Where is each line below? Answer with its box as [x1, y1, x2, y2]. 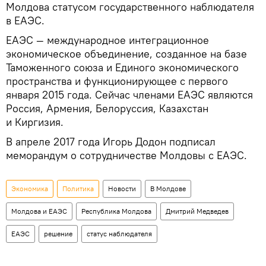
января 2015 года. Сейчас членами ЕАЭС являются [6, 87, 253, 102]
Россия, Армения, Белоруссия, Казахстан [6, 101, 208, 115]
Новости [108, 183, 136, 193]
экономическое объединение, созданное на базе [6, 46, 247, 61]
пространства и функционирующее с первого [6, 74, 228, 88]
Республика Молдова [81, 206, 151, 216]
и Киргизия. [6, 115, 64, 129]
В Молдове [150, 183, 186, 193]
